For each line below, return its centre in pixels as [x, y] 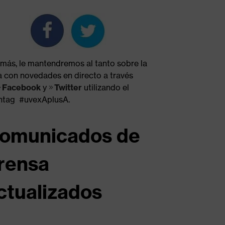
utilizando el [107, 87]
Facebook [22, 87]
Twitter [69, 87]
